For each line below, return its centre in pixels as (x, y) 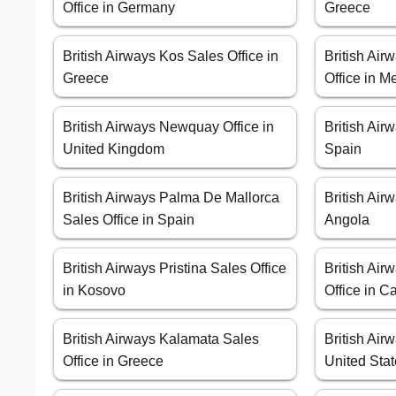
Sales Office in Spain (129, 220)
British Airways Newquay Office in (168, 127)
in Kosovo (94, 291)
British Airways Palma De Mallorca (171, 198)
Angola (347, 220)
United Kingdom (114, 149)
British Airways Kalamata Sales (161, 339)
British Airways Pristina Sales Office (175, 269)
